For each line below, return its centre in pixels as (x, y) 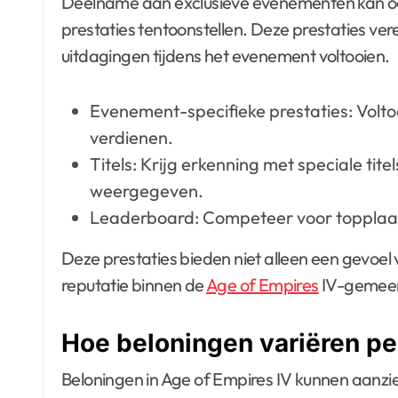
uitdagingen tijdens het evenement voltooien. (226, 55)
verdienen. (131, 137)
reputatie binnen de (134, 284)
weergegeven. (147, 190)
